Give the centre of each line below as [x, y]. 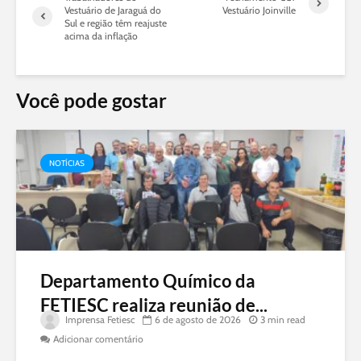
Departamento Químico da [148, 280]
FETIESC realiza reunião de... [154, 305]
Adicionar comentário [98, 338]
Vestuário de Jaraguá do [113, 10]
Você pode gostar [91, 100]
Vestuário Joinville [259, 10]
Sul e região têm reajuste [116, 23]
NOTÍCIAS [67, 163]
